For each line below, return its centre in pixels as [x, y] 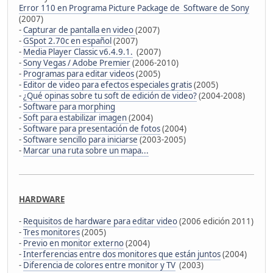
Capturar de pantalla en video [79, 30]
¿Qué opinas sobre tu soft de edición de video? [110, 95]
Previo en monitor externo [73, 243]
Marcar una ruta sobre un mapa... [86, 150]
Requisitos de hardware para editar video [100, 221]
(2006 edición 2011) [215, 221]
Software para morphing [69, 106]
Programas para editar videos [79, 73]
